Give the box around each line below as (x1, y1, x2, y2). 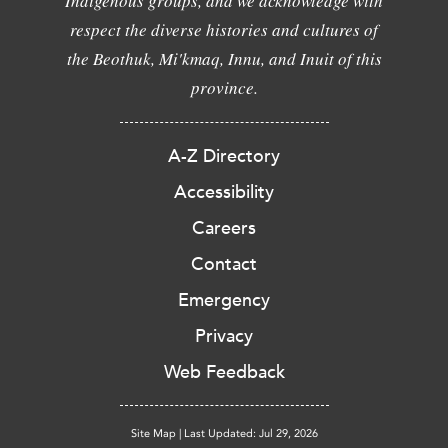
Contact (191, 252, 257, 275)
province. (190, 75, 258, 99)
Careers (192, 216, 256, 239)
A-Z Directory (168, 144, 280, 167)
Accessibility (174, 180, 274, 203)
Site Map (130, 426, 176, 440)
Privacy (195, 324, 253, 347)
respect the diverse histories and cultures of (70, 17, 378, 41)
